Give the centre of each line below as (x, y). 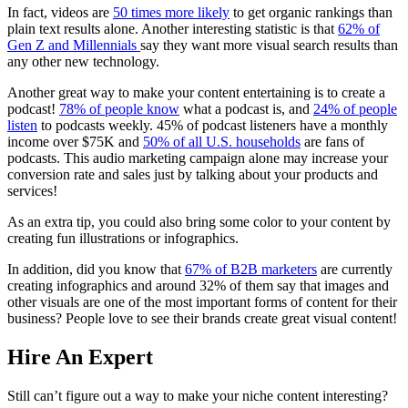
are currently (355, 270)
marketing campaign (187, 158)
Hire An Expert (80, 357)
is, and (291, 109)
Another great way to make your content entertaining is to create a (196, 93)
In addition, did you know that (96, 270)
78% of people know (119, 109)
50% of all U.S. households (222, 142)
